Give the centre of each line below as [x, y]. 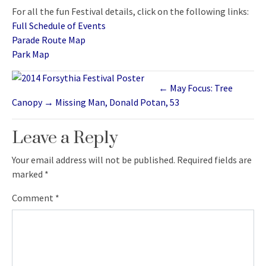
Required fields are [214, 160]
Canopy [27, 102]
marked [28, 174]
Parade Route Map [49, 40]
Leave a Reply [65, 138]
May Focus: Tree [201, 88]
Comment [34, 198]
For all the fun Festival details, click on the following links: [130, 11]
